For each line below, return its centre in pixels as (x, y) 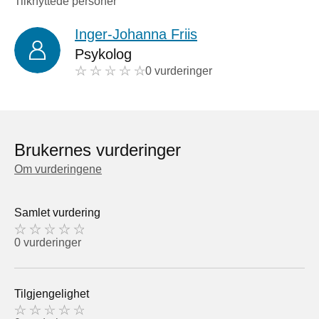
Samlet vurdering (57, 212)
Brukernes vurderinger (98, 150)
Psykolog (103, 54)
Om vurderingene (58, 169)
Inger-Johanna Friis (136, 35)
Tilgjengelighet (52, 293)
